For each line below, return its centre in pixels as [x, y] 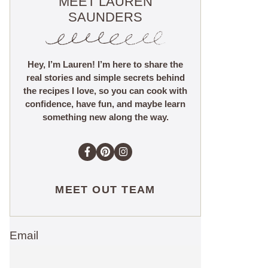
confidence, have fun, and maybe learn [105, 104]
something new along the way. [105, 117]
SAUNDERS [105, 17]
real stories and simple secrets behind [105, 77]
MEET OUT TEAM [105, 190]
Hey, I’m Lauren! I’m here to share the [105, 64]
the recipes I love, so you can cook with [105, 91]
